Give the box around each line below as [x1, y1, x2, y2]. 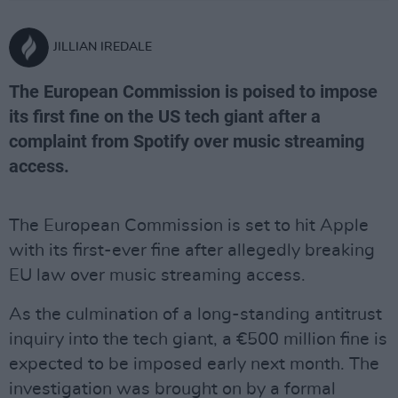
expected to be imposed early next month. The [9, 355, 379, 373]
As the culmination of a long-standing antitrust [9, 306, 382, 323]
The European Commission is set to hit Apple [9, 217, 369, 235]
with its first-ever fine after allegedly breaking [9, 242, 375, 259]
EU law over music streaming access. [9, 267, 306, 284]
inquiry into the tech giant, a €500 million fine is [9, 330, 387, 348]
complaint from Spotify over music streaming [9, 131, 364, 152]
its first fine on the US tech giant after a [9, 106, 321, 127]
